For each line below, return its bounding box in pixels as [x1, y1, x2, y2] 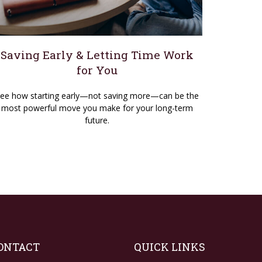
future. [85, 114, 109, 126]
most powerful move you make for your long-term [1, 102, 193, 113]
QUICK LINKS [134, 239, 206, 254]
